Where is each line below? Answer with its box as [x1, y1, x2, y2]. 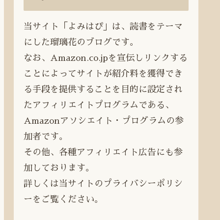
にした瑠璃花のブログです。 [24, 38, 138, 47]
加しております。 [24, 164, 94, 173]
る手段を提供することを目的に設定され [24, 85, 183, 94]
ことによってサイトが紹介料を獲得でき [24, 69, 183, 79]
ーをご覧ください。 [24, 195, 103, 204]
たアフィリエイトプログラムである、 [24, 101, 174, 110]
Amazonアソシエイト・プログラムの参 [24, 116, 184, 126]
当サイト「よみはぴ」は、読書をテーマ [24, 22, 183, 31]
